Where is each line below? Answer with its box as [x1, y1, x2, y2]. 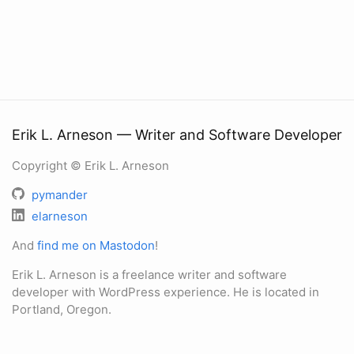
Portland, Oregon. [12, 302, 111, 317]
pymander [32, 187, 88, 202]
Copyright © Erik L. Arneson [12, 158, 169, 173]
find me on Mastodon [37, 238, 155, 253]
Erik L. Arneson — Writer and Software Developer [12, 126, 342, 143]
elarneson [32, 209, 88, 224]
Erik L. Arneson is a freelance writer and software [12, 267, 287, 282]
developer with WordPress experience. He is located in [12, 284, 319, 299]
